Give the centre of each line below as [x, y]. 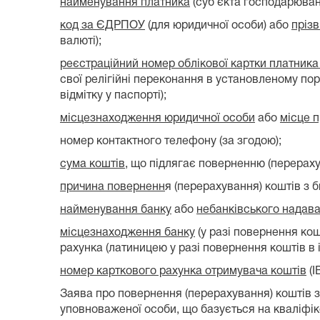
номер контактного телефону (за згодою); [171, 141]
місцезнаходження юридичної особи [157, 118]
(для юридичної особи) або [218, 25]
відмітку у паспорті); [113, 95]
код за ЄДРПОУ [102, 25]
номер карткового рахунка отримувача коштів [183, 271]
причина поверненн [112, 187]
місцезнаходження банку [127, 232]
